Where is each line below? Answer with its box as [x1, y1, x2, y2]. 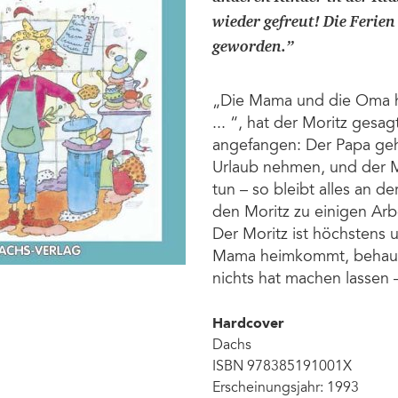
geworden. [212, 39, 286, 56]
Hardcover [212, 317, 284, 332]
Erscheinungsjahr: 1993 [212, 381, 359, 396]
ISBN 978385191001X [212, 360, 352, 375]
